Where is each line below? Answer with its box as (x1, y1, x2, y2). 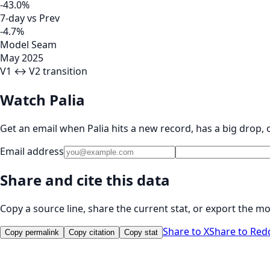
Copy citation (69, 228, 115, 237)
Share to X (163, 225, 209, 239)
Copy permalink (5, 228, 59, 237)
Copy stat (124, 228, 158, 237)
